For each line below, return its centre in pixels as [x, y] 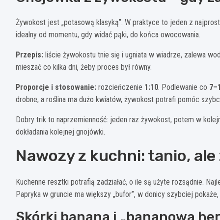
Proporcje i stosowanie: [56, 87]
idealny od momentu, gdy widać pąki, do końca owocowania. [108, 35]
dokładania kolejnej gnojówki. [60, 132]
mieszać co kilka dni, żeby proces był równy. [84, 67]
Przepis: [29, 55]
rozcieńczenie [120, 87]
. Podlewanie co [184, 87]
